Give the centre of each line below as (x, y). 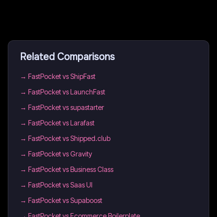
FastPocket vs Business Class (71, 169)
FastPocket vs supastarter (66, 107)
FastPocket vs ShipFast (62, 76)
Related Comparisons (67, 57)
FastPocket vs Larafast (61, 123)
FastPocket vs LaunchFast (67, 92)
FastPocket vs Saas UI (60, 185)
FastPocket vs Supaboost (65, 200)
